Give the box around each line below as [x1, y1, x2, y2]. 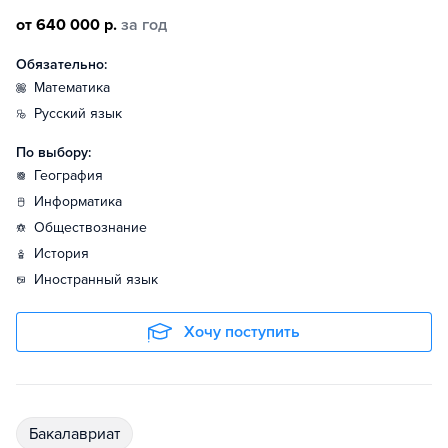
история [44, 245, 89, 262]
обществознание [45, 219, 147, 236]
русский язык [42, 105, 122, 122]
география [40, 167, 103, 184]
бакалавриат [38, 424, 120, 444]
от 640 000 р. [16, 15, 117, 35]
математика [45, 79, 110, 96]
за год [121, 15, 167, 35]
